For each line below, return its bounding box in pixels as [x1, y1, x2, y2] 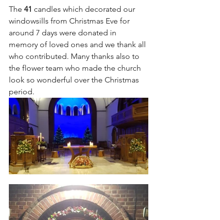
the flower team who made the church [9, 63, 143, 73]
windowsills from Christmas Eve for [9, 16, 132, 26]
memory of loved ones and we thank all [9, 39, 148, 49]
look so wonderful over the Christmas [9, 75, 141, 84]
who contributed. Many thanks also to [9, 51, 141, 61]
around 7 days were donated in [9, 27, 118, 37]
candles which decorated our [34, 4, 137, 14]
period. [9, 86, 36, 96]
